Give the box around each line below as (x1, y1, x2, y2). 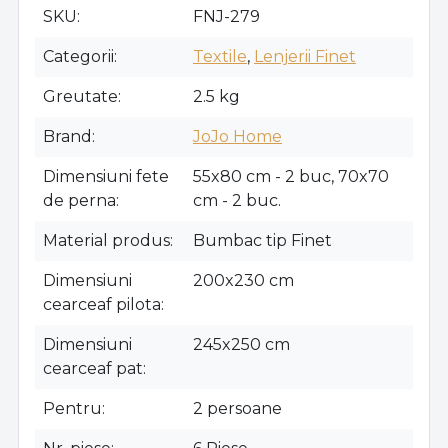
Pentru (43, 399, 102, 419)
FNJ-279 (193, 7, 260, 27)
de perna (43, 191, 116, 211)
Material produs (43, 231, 170, 251)
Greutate (43, 87, 118, 107)
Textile (193, 47, 247, 67)
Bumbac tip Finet (193, 231, 332, 251)
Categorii (43, 47, 114, 67)
